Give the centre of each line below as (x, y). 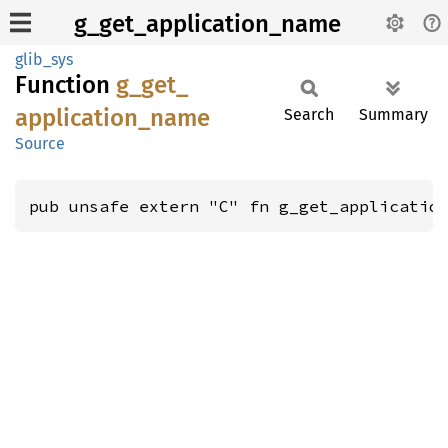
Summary (393, 114)
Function (65, 85)
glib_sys (44, 59)
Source (40, 143)
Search (309, 114)
